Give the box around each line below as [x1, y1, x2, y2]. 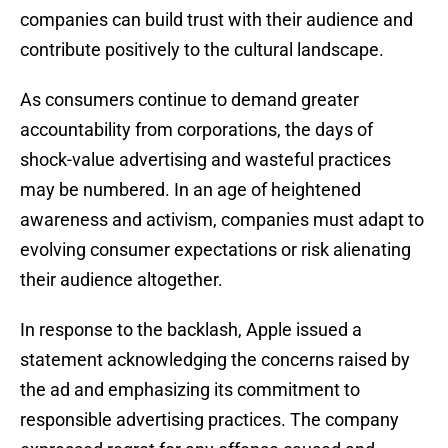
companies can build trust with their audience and [20, 9, 413, 31]
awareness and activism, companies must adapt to [20, 209, 424, 231]
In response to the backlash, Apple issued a [20, 319, 362, 341]
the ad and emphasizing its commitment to [20, 379, 360, 401]
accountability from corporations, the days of [20, 119, 373, 141]
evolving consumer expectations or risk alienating [20, 239, 411, 261]
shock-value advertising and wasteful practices [20, 149, 391, 171]
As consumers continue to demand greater [20, 89, 359, 111]
